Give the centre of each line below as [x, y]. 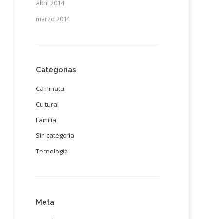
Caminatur [51, 88]
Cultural [47, 104]
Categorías [56, 70]
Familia [46, 120]
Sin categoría [55, 135]
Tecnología [52, 151]
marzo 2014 [53, 19]
